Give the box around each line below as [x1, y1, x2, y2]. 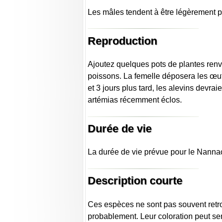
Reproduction [88, 34, 158, 47]
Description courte [88, 174, 183, 187]
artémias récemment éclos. [88, 96, 182, 105]
